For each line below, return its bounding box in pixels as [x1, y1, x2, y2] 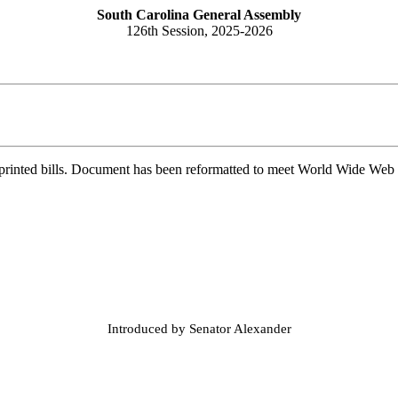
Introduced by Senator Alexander [107, 322, 291, 336]
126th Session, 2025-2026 [125, 23, 273, 38]
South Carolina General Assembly [97, 7, 301, 22]
